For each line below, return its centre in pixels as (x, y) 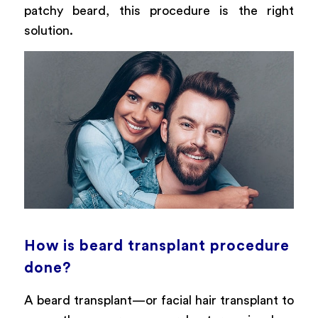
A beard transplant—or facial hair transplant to (159, 300)
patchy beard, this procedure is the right (159, 11)
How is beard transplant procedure (157, 246)
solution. (48, 31)
